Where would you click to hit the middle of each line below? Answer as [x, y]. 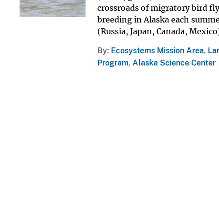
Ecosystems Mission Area [157, 50]
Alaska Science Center [174, 63]
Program [113, 63]
